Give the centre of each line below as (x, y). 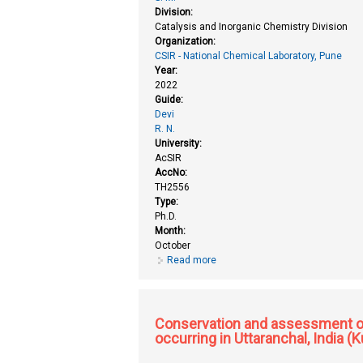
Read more (192, 260)
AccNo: (173, 172)
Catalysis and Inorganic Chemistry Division (252, 26)
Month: (172, 231)
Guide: (171, 99)
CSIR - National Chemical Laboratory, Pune (249, 56)
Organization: (187, 41)
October (173, 245)
